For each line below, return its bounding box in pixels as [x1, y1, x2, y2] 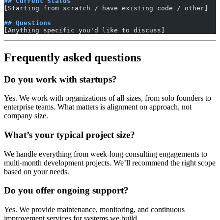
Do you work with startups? [4, 74, 117, 84]
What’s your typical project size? [4, 129, 135, 140]
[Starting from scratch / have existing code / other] [4, 4, 208, 12]
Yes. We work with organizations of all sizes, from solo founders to [4, 94, 211, 103]
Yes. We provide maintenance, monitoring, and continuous [4, 205, 185, 214]
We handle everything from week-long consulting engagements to [4, 149, 207, 158]
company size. [4, 111, 48, 120]
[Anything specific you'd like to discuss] [4, 26, 165, 34]
